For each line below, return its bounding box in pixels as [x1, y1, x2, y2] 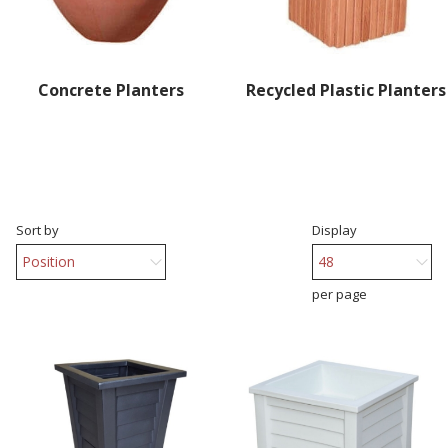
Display [311, 220, 357, 239]
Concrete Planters [38, 78, 185, 101]
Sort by [16, 220, 60, 239]
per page [311, 284, 367, 303]
